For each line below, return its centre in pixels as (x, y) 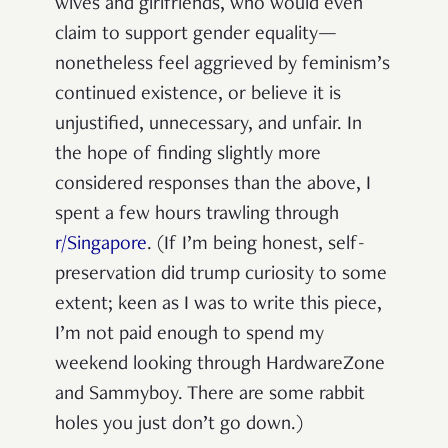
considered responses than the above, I (213, 185)
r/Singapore (101, 245)
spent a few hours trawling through (197, 215)
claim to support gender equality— (196, 35)
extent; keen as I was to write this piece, (218, 305)
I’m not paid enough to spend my (189, 335)
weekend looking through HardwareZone (220, 365)
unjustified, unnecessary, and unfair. (201, 125)
